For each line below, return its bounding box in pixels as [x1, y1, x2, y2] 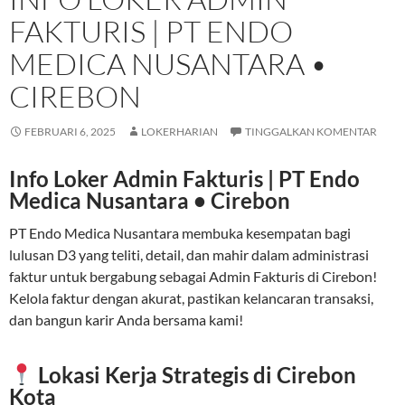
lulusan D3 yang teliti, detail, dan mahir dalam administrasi [9, 246, 369, 264]
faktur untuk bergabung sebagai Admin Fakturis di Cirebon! [9, 268, 377, 286]
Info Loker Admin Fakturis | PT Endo [9, 165, 360, 193]
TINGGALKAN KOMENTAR [245, 125, 377, 139]
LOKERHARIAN [141, 125, 218, 139]
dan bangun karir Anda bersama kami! [9, 311, 243, 329]
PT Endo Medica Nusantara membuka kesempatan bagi [9, 224, 351, 242]
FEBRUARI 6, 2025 [24, 125, 116, 139]
